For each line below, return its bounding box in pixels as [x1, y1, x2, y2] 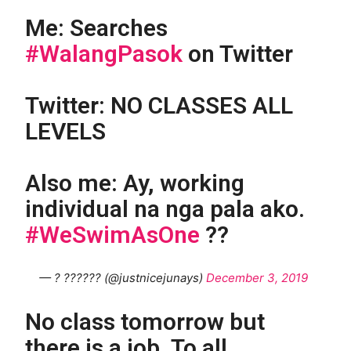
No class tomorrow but [25, 307, 266, 335]
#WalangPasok [25, 39, 183, 67]
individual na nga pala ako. [25, 194, 306, 223]
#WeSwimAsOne [25, 220, 201, 248]
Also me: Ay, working [25, 168, 245, 197]
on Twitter [183, 39, 294, 67]
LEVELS [25, 117, 107, 145]
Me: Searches [25, 13, 168, 42]
